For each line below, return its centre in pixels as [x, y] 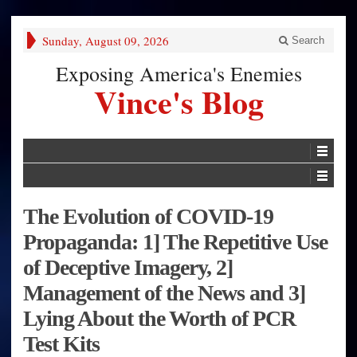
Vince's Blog [178, 102]
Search [306, 40]
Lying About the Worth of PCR [159, 318]
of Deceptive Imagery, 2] [128, 267]
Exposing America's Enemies [178, 73]
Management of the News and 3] [164, 292]
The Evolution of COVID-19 [148, 216]
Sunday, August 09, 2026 [106, 41]
